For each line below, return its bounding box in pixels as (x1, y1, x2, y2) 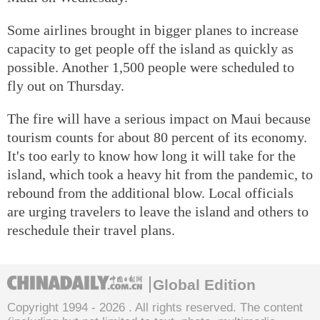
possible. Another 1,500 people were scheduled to (7, 59, 294, 75)
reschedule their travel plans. (7, 221, 175, 238)
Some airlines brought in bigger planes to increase (7, 21, 299, 38)
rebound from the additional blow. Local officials (7, 184, 294, 201)
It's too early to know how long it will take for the (7, 147, 296, 164)
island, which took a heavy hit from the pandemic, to (7, 166, 313, 182)
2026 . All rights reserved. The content (99, 300, 303, 314)
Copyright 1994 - (7, 300, 99, 314)
